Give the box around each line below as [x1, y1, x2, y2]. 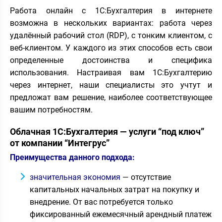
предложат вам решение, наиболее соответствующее [10, 93, 212, 102]
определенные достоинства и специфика [10, 55, 212, 65]
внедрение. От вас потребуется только [30, 197, 173, 207]
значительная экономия [30, 172, 120, 182]
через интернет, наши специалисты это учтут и [10, 80, 212, 90]
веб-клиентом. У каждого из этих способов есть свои [10, 43, 212, 53]
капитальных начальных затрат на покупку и [30, 185, 199, 194]
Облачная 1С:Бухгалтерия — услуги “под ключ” [10, 126, 204, 137]
